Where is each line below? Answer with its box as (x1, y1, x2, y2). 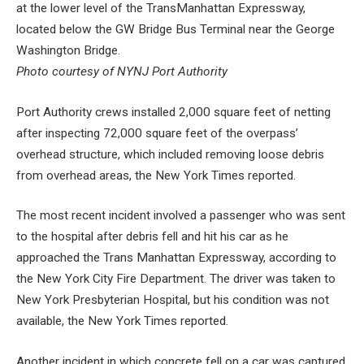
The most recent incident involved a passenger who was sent (16, 208, 345, 223)
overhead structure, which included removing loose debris (16, 146, 324, 162)
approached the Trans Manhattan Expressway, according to (16, 250, 336, 266)
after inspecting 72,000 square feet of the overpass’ (16, 125, 298, 141)
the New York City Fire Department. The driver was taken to (16, 271, 336, 287)
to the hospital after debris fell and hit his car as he (16, 229, 288, 245)
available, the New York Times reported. (16, 314, 228, 329)
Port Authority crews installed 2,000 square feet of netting (16, 104, 331, 119)
